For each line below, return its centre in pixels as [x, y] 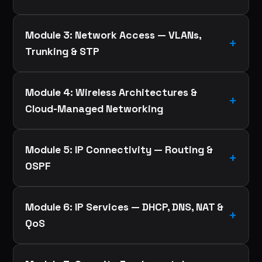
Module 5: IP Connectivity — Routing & [119, 149]
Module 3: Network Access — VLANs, [113, 35]
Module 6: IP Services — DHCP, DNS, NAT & [125, 207]
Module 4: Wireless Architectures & [111, 92]
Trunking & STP [63, 51]
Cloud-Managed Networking [94, 108]
